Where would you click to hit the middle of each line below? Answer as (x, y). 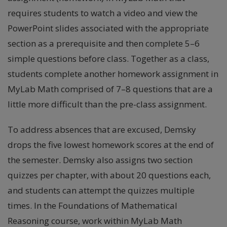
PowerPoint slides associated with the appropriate (108, 28)
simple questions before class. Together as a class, (108, 59)
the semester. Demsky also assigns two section (100, 160)
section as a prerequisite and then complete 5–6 (104, 43)
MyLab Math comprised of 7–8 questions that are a (110, 89)
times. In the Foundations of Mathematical (92, 205)
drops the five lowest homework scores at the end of (111, 145)
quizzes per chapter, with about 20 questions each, (109, 175)
